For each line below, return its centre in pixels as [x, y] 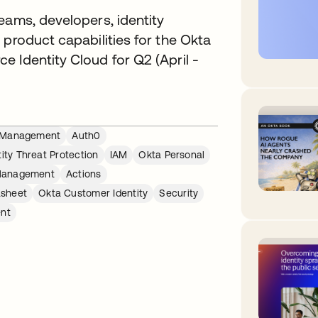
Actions [83, 174]
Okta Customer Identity [93, 193]
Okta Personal [172, 155]
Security [179, 193]
